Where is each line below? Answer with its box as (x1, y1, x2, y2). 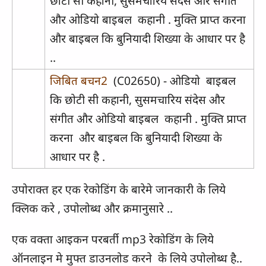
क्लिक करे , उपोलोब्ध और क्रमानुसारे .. (12, 200, 173, 217)
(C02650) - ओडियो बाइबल (110, 72, 236, 89)
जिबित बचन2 (49, 72, 110, 89)
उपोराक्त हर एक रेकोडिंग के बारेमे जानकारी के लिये (12, 181, 226, 198)
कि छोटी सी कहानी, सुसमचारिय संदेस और (49, 91, 225, 108)
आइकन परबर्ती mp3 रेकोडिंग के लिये (56, 230, 214, 247)
